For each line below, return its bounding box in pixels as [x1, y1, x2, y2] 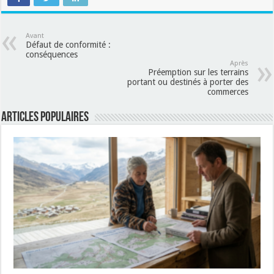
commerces [207, 87, 248, 97]
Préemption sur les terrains [147, 67, 248, 77]
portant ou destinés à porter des [127, 77, 248, 87]
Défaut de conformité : [26, 40, 111, 50]
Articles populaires [1, 111, 89, 125]
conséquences [26, 50, 78, 59]
